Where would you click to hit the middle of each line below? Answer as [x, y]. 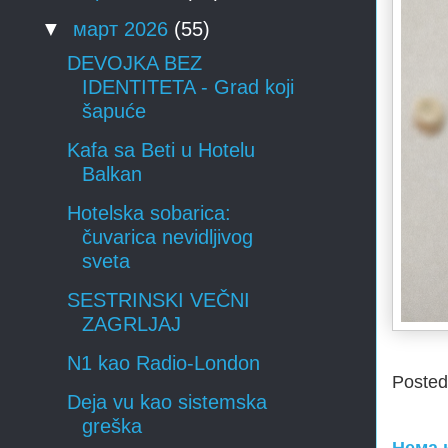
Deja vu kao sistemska [167, 402]
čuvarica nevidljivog [167, 237]
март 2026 [123, 29]
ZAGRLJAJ [131, 324]
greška [112, 426]
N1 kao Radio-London [163, 363]
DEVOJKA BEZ [134, 63]
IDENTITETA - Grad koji [188, 87]
